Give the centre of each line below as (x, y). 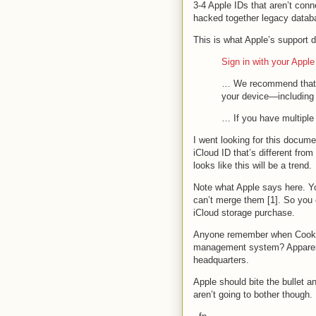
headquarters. (221, 260)
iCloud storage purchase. (244, 212)
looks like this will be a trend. (253, 165)
